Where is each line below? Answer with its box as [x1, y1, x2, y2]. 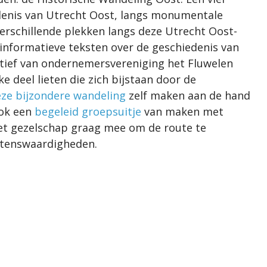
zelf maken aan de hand [126, 88, 250, 103]
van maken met [141, 104, 223, 119]
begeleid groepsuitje [35, 104, 141, 119]
